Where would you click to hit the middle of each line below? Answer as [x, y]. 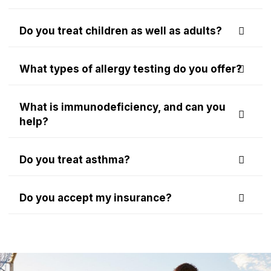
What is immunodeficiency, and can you [122, 107]
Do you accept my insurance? [96, 198]
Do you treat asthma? [75, 159]
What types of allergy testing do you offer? [131, 69]
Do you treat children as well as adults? [121, 31]
